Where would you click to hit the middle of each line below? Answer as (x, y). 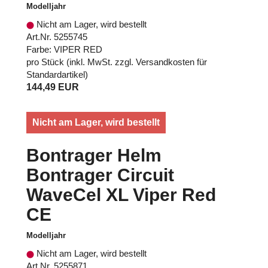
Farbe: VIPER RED (64, 50)
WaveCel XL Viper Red (121, 195)
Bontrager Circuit (100, 175)
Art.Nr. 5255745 (57, 37)
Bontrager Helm (94, 156)
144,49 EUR (53, 87)
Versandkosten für (171, 62)
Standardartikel (56, 75)
